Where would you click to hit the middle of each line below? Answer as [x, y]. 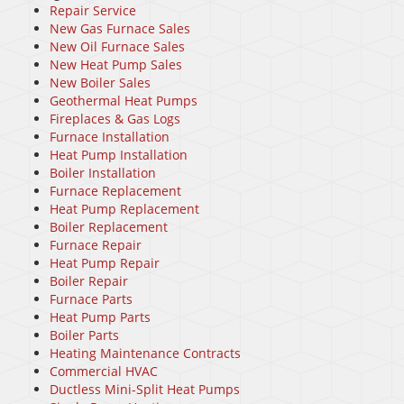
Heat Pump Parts [100, 317]
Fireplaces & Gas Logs [115, 119]
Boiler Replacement [109, 227]
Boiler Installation [103, 173]
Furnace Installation [110, 137]
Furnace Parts [91, 299]
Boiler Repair [89, 281]
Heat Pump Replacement [124, 209]
